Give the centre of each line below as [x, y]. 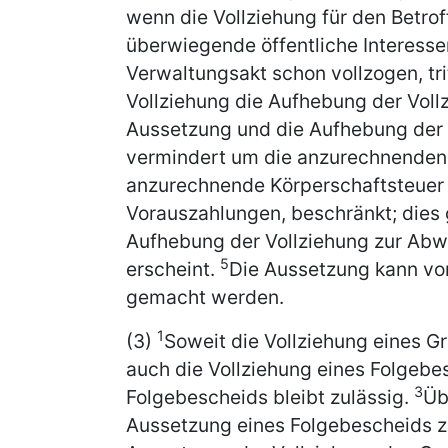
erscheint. [173, 269]
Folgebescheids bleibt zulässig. [270, 397]
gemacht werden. [205, 297]
